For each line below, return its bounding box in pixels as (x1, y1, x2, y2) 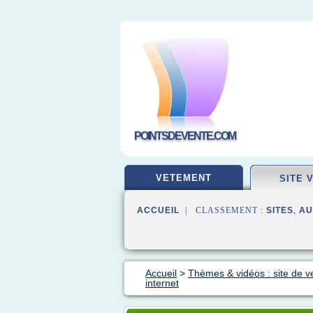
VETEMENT (156, 173, 212, 183)
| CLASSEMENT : (180, 205, 266, 215)
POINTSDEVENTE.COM (134, 130, 235, 142)
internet (145, 277, 179, 289)
